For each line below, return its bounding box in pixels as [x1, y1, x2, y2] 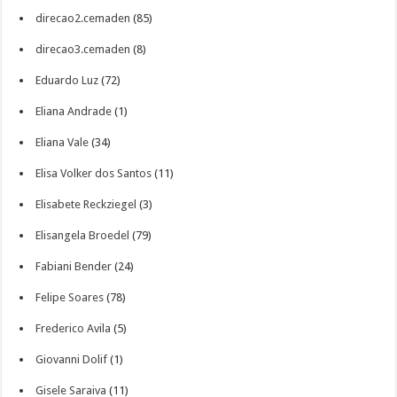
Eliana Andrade [35, 105, 113, 118]
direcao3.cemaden [35, 43, 131, 56]
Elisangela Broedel [35, 229, 130, 242]
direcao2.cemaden [35, 12, 131, 25]
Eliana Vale [35, 136, 90, 149]
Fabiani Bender [35, 260, 113, 273]
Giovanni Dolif [35, 353, 108, 366]
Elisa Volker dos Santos [35, 167, 152, 180]
